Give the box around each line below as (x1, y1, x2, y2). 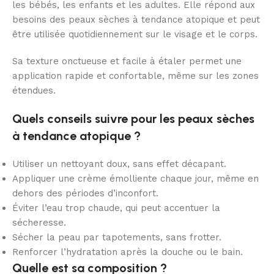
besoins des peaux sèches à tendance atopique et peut (12, 14, 260, 26)
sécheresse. (12, 217, 66, 229)
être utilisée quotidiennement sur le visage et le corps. (12, 29, 257, 40)
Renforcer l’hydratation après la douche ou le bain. (12, 246, 243, 258)
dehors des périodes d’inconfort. (12, 188, 158, 199)
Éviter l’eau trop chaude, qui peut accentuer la (12, 202, 220, 214)
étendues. (12, 85, 56, 97)
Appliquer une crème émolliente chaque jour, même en (12, 173, 259, 185)
